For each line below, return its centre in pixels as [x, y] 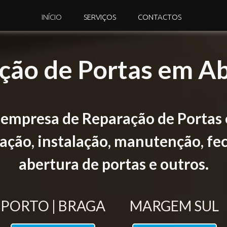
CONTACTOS [159, 17]
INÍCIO [51, 17]
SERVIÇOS [100, 17]
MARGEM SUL [174, 206]
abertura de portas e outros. [113, 164]
